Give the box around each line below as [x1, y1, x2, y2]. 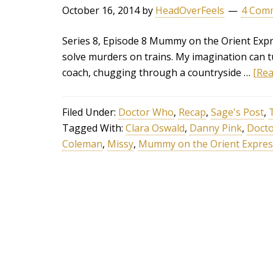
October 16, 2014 [62, 4, 140, 17]
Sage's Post [211, 105, 264, 119]
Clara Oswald [126, 121, 185, 135]
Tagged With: [62, 121, 126, 135]
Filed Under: [62, 105, 118, 119]
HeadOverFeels [155, 4, 224, 17]
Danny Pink [190, 121, 242, 135]
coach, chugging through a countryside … [62, 66, 253, 79]
